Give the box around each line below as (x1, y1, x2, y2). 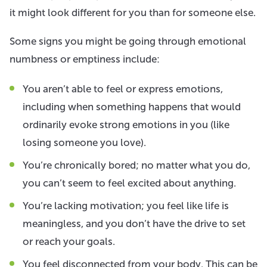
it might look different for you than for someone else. (10, 6, 256, 18)
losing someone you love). (23, 136, 146, 148)
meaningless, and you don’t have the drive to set (23, 217, 246, 229)
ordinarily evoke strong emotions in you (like (23, 118, 229, 131)
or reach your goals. (23, 235, 115, 247)
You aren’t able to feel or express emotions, (23, 82, 223, 95)
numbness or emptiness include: (10, 52, 160, 65)
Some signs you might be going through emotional (10, 35, 246, 47)
